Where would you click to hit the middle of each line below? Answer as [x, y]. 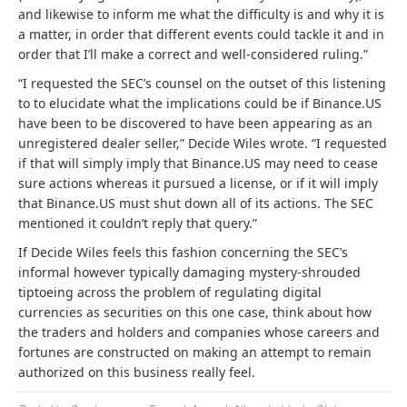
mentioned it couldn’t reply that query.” [138, 223]
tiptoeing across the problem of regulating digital [170, 292]
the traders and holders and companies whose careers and [199, 332]
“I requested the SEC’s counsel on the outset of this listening [202, 83]
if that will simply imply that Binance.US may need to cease [198, 163]
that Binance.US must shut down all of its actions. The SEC [196, 203]
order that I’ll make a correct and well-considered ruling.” [193, 54]
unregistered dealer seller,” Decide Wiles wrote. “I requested [203, 143]
